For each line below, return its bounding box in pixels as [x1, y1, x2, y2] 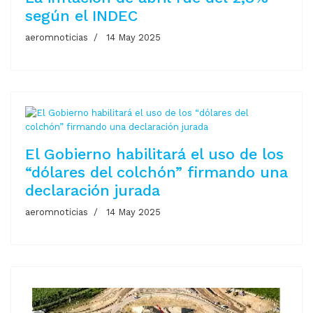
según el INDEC [25, 6, 138, 24]
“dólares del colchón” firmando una [25, 163, 288, 181]
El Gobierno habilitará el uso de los [25, 145, 284, 163]
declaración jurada [25, 181, 160, 199]
